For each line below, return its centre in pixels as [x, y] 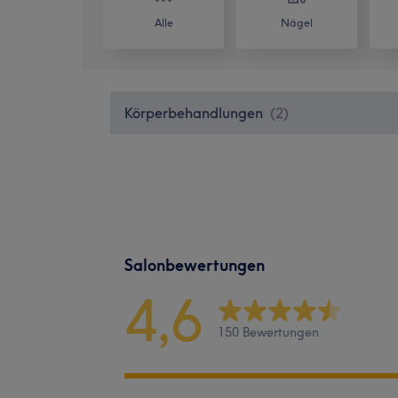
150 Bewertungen [268, 333]
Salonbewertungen [195, 265]
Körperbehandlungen [194, 112]
